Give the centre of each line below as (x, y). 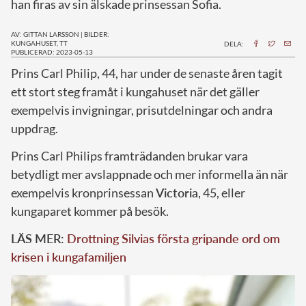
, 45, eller (222, 192)
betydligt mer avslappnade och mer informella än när (150, 174)
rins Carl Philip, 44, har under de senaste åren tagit (151, 73)
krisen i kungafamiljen (69, 256)
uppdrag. (34, 128)
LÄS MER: (39, 238)
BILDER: (97, 34)
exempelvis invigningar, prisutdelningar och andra (142, 110)
